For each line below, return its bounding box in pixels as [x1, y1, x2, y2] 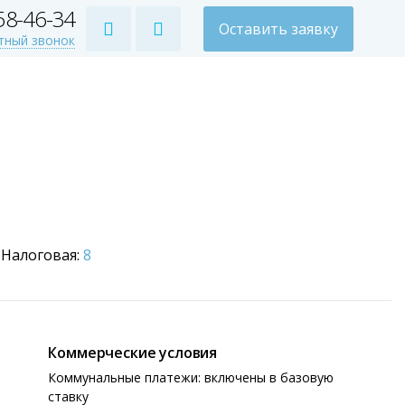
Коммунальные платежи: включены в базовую [48, 369, 334, 386]
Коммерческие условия [48, 343, 218, 363]
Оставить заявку [218, 19, 338, 39]
